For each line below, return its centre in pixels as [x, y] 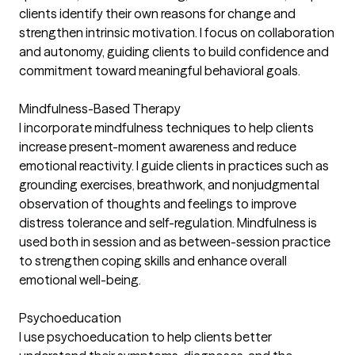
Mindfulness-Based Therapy [100, 108]
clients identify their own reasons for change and [157, 13]
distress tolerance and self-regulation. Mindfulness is [168, 222]
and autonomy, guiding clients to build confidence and [174, 51]
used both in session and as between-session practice [175, 241]
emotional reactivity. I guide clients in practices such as [174, 165]
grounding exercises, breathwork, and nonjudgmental [169, 184]
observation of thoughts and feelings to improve [158, 203]
